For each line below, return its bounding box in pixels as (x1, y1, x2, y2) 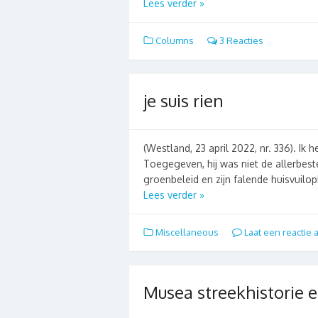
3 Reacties (217, 34, 263, 46)
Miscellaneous (155, 226, 219, 238)
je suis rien (143, 89, 224, 111)
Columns (155, 34, 194, 46)
